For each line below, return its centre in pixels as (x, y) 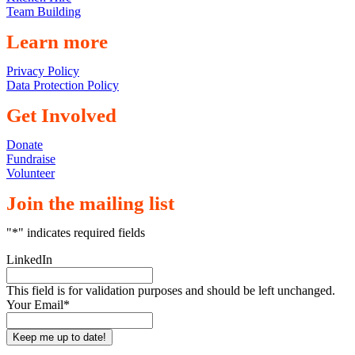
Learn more (57, 42)
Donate (25, 145)
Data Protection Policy (63, 85)
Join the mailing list (90, 203)
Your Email (35, 305)
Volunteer (31, 173)
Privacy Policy (43, 71)
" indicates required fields (82, 233)
